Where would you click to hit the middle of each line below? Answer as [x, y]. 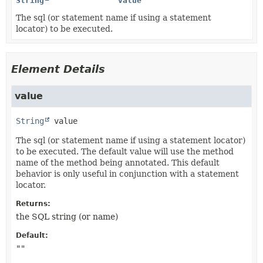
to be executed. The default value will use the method [125, 151]
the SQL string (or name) [67, 216]
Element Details [58, 69]
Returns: [33, 203]
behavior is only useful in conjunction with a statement [127, 173]
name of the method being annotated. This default [118, 162]
